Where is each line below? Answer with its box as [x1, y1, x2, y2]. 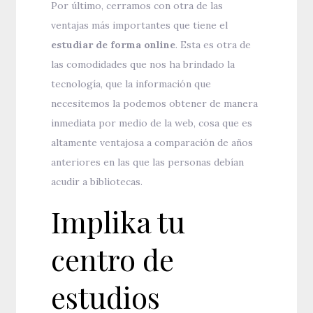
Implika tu [51, 202, 186, 242]
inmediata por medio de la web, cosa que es [51, 117, 253, 130]
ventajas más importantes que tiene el [51, 19, 228, 32]
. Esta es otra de [175, 38, 252, 52]
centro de [51, 240, 175, 279]
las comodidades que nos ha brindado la [51, 58, 235, 71]
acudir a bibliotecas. [51, 175, 143, 189]
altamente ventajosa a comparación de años [51, 136, 254, 150]
